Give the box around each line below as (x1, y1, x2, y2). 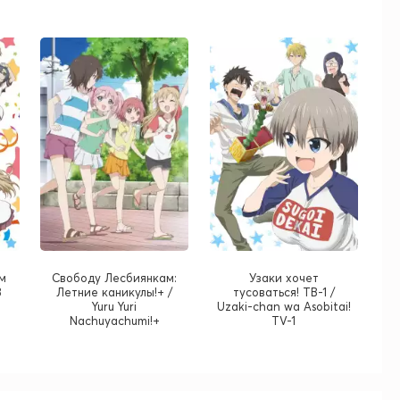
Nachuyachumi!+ (69, 313, 160, 329)
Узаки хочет (248, 271, 319, 286)
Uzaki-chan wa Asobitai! (216, 299, 351, 314)
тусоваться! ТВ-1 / (232, 285, 335, 300)
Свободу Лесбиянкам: (52, 271, 178, 286)
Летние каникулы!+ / (56, 285, 173, 300)
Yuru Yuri (92, 299, 137, 314)
